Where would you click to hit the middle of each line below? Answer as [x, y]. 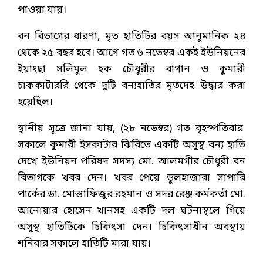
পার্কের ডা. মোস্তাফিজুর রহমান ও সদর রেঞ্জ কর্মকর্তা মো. [131, 194]
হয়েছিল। [35, 102]
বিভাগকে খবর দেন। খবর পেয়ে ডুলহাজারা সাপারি [131, 178]
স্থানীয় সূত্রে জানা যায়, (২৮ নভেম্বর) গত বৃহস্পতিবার [131, 129]
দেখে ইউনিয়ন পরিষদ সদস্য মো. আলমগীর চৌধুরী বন [131, 161]
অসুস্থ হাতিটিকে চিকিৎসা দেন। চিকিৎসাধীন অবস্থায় [131, 227]
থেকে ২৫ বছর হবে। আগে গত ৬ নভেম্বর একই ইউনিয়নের [131, 53]
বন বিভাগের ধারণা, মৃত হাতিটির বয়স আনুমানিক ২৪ [131, 36]
